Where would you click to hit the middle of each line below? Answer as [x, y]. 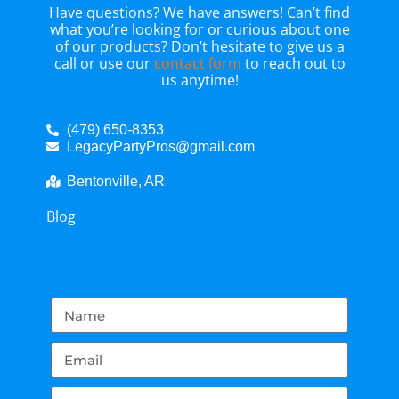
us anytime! [199, 81]
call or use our [104, 64]
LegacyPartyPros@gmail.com [160, 147]
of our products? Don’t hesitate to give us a [199, 47]
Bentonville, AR [115, 182]
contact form [197, 64]
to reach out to [293, 64]
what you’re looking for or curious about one [199, 30]
